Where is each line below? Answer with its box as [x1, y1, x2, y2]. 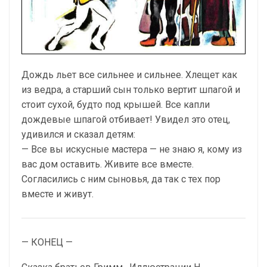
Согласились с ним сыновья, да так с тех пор [21, 173, 221, 185]
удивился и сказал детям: [21, 129, 135, 140]
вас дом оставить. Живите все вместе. [21, 159, 194, 170]
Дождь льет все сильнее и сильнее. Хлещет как [21, 69, 237, 80]
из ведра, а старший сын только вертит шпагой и [21, 84, 240, 95]
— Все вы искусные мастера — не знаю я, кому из [21, 144, 242, 155]
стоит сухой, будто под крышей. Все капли [21, 99, 210, 110]
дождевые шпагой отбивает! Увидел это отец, [21, 114, 230, 125]
